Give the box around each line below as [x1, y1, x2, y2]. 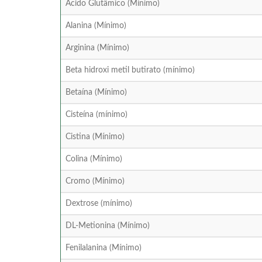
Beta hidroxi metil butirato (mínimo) [65, 66, 195, 75]
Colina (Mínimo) [65, 155, 122, 164]
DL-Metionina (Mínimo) [65, 222, 150, 230]
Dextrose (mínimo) [65, 199, 132, 208]
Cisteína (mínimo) [65, 111, 127, 119]
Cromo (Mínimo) [65, 177, 125, 186]
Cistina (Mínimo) [65, 133, 125, 142]
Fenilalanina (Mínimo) [65, 244, 142, 253]
